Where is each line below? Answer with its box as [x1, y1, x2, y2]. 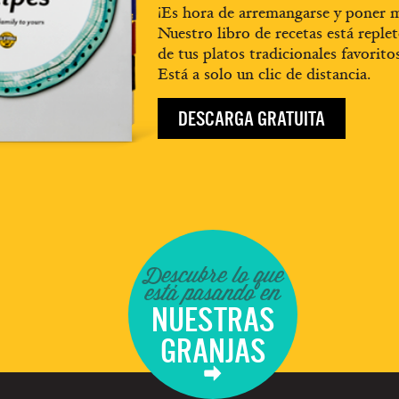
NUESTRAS [151, 301, 274, 338]
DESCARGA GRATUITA [178, 108, 325, 130]
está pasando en [145, 275, 281, 308]
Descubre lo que [142, 257, 284, 290]
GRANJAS [160, 332, 265, 370]
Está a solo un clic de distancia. [158, 64, 370, 85]
